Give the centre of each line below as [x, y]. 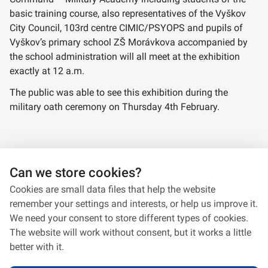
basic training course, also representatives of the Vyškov [128, 14]
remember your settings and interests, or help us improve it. [134, 204]
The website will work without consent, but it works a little [130, 232]
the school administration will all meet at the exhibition [125, 57]
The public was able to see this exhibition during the [119, 93]
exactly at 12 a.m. [47, 71]
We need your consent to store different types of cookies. [129, 218]
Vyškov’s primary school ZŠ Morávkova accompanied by [129, 42]
